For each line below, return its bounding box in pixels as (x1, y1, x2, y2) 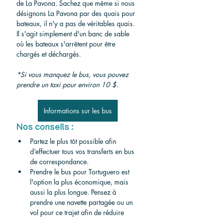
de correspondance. (30, 156, 89, 166)
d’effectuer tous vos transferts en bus (30, 146, 136, 156)
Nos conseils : (16, 123, 74, 132)
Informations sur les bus (43, 106, 112, 115)
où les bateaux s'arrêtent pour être (16, 39, 117, 48)
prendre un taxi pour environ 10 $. (16, 79, 118, 89)
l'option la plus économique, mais (30, 177, 130, 186)
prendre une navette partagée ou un (30, 197, 135, 207)
